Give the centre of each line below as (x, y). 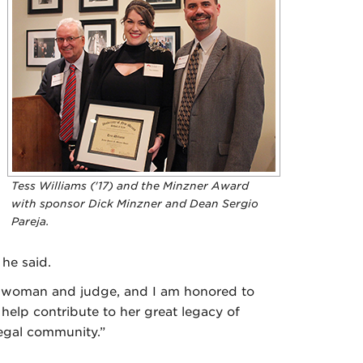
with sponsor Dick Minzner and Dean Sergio (135, 204)
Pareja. (30, 222)
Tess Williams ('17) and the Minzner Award (130, 186)
